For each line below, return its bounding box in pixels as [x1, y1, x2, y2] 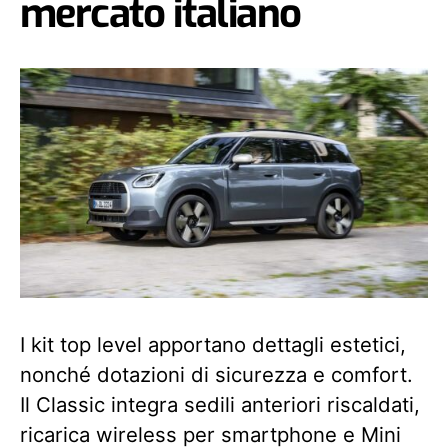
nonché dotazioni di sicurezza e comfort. [20, 361, 413, 387]
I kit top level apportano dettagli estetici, [20, 331, 406, 357]
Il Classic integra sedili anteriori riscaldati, [20, 391, 420, 417]
